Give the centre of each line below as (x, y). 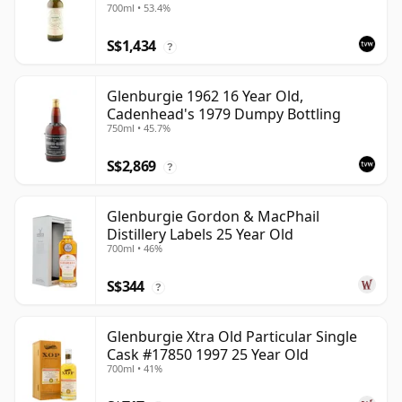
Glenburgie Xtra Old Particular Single (232, 337)
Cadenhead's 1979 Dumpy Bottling (224, 114)
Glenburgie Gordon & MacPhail (213, 217)
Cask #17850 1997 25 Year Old (208, 355)
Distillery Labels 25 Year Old (200, 235)
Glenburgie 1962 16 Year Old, (205, 96)
